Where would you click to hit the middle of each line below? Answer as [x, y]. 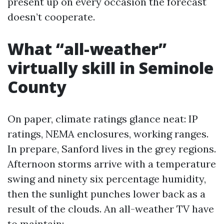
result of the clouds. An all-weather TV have [111, 209]
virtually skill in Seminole [110, 68]
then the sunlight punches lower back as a [106, 194]
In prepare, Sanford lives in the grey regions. [112, 149]
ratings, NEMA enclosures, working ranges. [108, 134]
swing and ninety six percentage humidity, [107, 179]
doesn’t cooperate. [51, 17]
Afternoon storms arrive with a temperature [112, 164]
